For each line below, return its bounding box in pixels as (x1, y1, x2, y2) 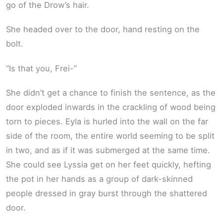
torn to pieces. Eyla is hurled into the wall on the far (6, 116, 208, 127)
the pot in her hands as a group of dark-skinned (6, 174, 193, 184)
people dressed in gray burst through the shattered (6, 188, 207, 199)
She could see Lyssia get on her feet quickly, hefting (6, 160, 211, 170)
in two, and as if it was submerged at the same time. (6, 145, 210, 156)
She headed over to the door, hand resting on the (6, 24, 200, 35)
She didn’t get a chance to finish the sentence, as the (6, 88, 216, 98)
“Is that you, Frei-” (6, 63, 77, 73)
